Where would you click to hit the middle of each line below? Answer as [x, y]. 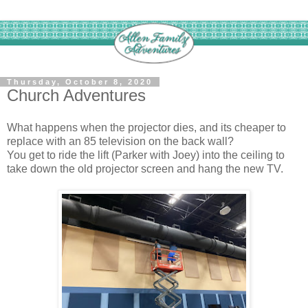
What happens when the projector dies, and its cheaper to [146, 128]
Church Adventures [76, 95]
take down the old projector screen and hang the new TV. [146, 169]
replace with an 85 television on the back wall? [122, 142]
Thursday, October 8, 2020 [80, 81]
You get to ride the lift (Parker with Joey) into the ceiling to [146, 155]
